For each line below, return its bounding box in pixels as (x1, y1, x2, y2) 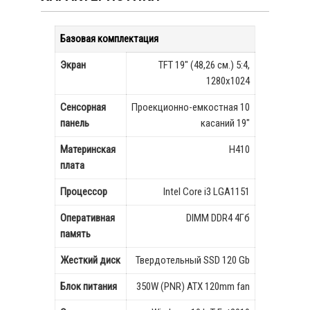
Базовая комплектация (60, 33, 158, 45)
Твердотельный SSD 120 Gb (136, 254, 250, 266)
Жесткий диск (60, 254, 120, 266)
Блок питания (60, 280, 117, 293)
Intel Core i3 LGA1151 (163, 185, 250, 198)
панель (60, 117, 89, 129)
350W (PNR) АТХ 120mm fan (136, 280, 250, 293)
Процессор (60, 185, 107, 198)
